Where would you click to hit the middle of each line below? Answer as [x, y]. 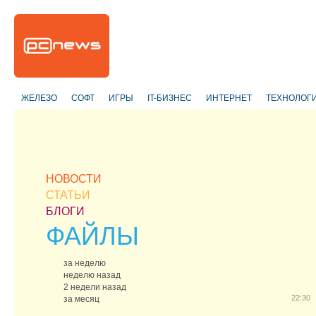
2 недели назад [95, 287]
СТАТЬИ [68, 195]
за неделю [85, 263]
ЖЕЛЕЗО [39, 98]
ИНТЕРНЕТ [229, 98]
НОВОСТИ [74, 179]
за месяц [81, 299]
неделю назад [92, 275]
